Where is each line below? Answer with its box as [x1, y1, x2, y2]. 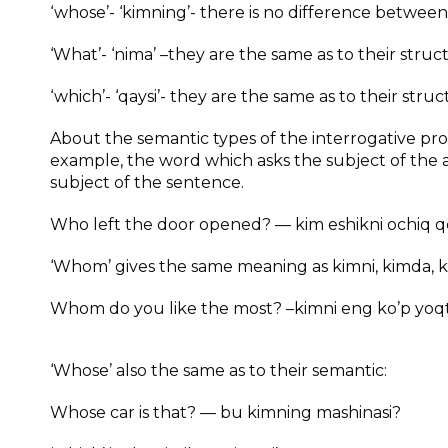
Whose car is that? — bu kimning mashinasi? [50, 403, 401, 422]
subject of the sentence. [50, 173, 244, 192]
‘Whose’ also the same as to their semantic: [50, 361, 387, 380]
